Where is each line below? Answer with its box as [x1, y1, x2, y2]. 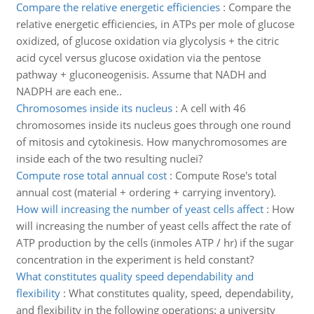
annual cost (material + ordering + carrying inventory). [15, 185, 276, 199]
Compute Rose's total [175, 168, 277, 182]
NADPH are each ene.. [15, 84, 122, 98]
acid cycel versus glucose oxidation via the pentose [15, 50, 261, 64]
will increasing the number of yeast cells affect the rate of [15, 219, 291, 233]
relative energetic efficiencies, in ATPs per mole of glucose [15, 17, 294, 31]
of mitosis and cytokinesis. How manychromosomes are [15, 135, 287, 149]
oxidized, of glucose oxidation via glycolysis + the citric [15, 34, 279, 48]
